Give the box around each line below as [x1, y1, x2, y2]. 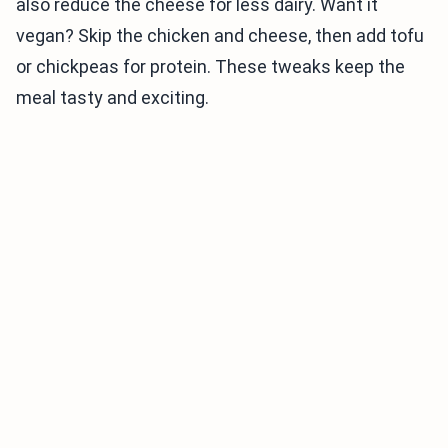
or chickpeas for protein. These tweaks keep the [16, 56, 405, 78]
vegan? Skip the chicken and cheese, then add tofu [16, 25, 424, 47]
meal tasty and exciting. [16, 87, 209, 109]
